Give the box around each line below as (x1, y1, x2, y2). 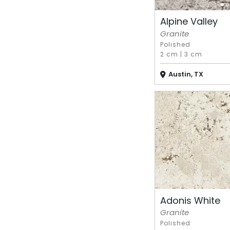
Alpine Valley (160, 15, 218, 28)
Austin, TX (168, 69, 203, 79)
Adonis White (160, 194, 220, 207)
